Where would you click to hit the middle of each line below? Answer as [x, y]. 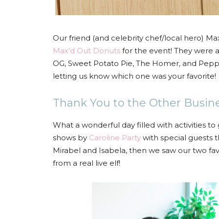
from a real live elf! [87, 163]
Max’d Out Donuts [87, 51]
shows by [71, 138]
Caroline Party [115, 138]
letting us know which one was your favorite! [135, 76]
